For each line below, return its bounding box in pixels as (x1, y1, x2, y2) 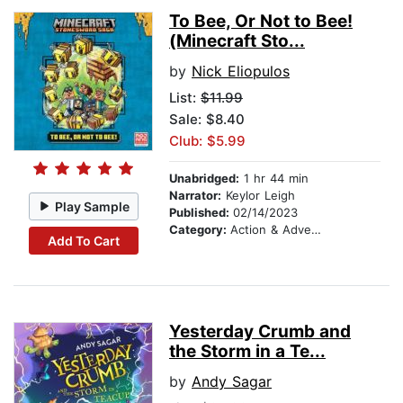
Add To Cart (47, 232, 120, 248)
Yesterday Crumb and (169, 321, 351, 343)
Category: (169, 222, 230, 237)
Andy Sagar (192, 372, 272, 391)
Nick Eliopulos (192, 62, 290, 81)
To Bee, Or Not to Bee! (169, 11, 353, 32)
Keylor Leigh (221, 188, 295, 203)
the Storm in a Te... (169, 341, 326, 363)
